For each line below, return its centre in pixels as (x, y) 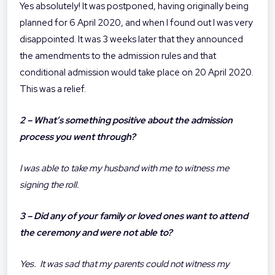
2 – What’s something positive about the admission (126, 121)
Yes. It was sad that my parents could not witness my (125, 264)
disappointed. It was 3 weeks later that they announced (131, 40)
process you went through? (78, 137)
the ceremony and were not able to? (97, 233)
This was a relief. (53, 89)
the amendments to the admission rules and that (118, 56)
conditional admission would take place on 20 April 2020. (137, 73)
